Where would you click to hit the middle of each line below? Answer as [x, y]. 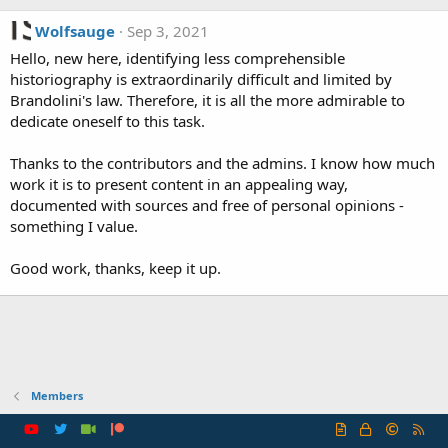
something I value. [74, 226]
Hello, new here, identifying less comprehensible [177, 58]
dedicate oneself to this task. [107, 121]
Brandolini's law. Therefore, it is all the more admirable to [207, 100]
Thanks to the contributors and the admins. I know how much [222, 163]
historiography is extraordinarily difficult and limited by [201, 79]
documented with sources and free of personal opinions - [207, 205]
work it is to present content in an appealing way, [179, 184]
